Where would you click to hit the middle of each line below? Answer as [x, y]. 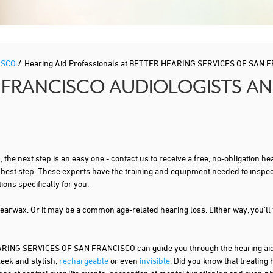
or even [124, 261]
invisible [155, 261]
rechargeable [84, 261]
